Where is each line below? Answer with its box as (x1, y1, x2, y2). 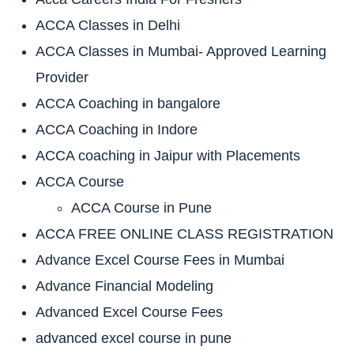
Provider (36, 69, 88, 85)
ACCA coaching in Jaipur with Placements (36, 147, 300, 164)
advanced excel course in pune (36, 330, 232, 346)
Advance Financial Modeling (36, 277, 213, 294)
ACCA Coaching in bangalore (36, 95, 220, 111)
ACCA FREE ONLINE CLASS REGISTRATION (36, 225, 333, 242)
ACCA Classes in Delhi (36, 17, 180, 33)
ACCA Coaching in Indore (36, 121, 198, 137)
